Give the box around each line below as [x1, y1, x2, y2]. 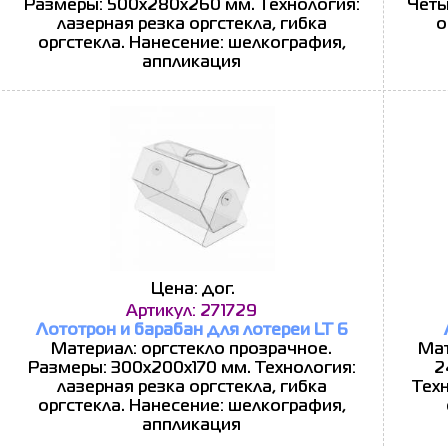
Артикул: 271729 [126, 305, 257, 319]
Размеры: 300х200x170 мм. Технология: [27, 362, 356, 376]
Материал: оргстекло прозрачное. [51, 343, 332, 357]
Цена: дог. [151, 283, 235, 297]
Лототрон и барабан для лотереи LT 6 [35, 324, 348, 338]
